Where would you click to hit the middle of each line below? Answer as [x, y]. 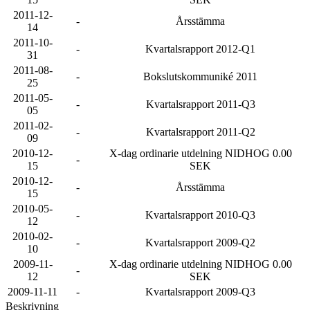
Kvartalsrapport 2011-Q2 [200, 132]
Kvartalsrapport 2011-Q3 [200, 104]
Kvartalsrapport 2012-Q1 [200, 49]
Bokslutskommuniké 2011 [200, 76]
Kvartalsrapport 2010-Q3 [200, 215]
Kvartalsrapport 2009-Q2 [200, 243]
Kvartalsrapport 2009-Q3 [200, 292]
